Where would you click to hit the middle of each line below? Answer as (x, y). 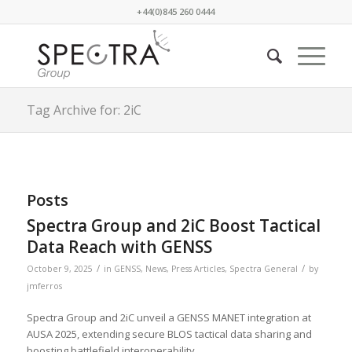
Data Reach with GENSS (119, 247)
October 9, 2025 (59, 269)
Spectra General (263, 269)
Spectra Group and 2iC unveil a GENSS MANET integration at (169, 318)
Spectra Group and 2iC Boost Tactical (173, 225)
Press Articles (198, 269)
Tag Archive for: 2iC (84, 110)
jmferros (44, 286)
